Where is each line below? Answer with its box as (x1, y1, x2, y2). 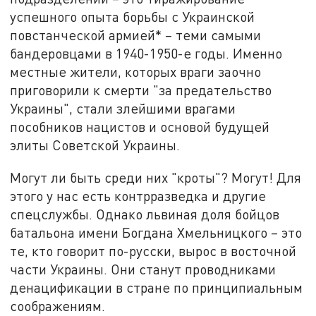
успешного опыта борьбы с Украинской (10, 8, 255, 25)
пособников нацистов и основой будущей (10, 118, 270, 135)
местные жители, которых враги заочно (10, 63, 262, 80)
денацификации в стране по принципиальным (10, 279, 303, 296)
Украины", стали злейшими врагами (10, 99, 236, 116)
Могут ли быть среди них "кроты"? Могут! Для (10, 169, 302, 186)
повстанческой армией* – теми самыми (10, 26, 262, 43)
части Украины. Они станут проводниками (10, 260, 276, 277)
